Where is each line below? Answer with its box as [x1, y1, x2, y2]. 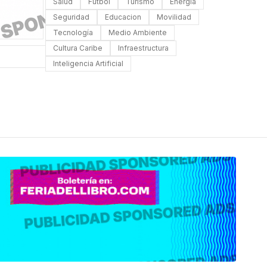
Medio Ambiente [108, 28, 167, 38]
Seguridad [53, 13, 89, 22]
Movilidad [157, 13, 191, 22]
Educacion [105, 13, 141, 22]
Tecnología [53, 28, 93, 38]
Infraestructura [118, 44, 169, 53]
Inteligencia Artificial [53, 59, 123, 69]
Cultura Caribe [53, 44, 103, 53]
